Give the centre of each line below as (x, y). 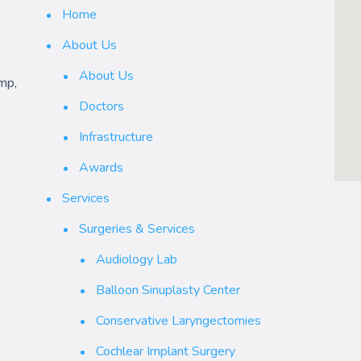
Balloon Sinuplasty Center (168, 290)
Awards (101, 167)
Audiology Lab (136, 259)
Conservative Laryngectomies (178, 320)
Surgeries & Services (137, 228)
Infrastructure (116, 137)
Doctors (101, 106)
